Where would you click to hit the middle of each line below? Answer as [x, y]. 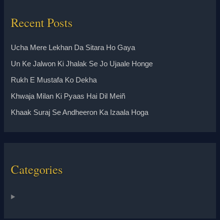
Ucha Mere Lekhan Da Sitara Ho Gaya [73, 48]
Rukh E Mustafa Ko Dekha [54, 80]
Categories [37, 169]
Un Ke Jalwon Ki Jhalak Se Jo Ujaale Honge [82, 64]
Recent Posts [42, 22]
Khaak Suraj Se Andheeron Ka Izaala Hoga [80, 113]
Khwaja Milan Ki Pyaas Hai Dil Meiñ [68, 96]
